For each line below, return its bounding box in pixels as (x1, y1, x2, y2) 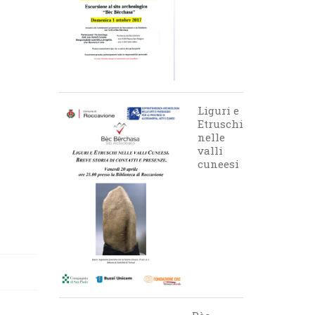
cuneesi (197, 157, 239, 171)
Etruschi (197, 117, 243, 131)
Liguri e (197, 103, 239, 117)
